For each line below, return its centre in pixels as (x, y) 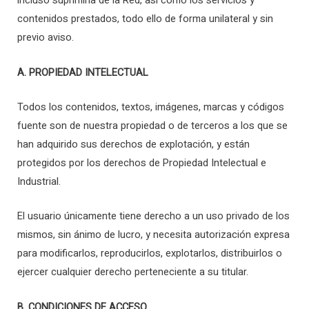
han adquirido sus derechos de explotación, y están (133, 144)
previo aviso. (46, 38)
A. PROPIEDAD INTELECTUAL (83, 72)
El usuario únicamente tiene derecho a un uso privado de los (153, 217)
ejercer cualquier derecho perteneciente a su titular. (133, 272)
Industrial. (39, 181)
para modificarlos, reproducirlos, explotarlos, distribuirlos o (150, 254)
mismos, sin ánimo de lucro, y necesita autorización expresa (153, 235)
